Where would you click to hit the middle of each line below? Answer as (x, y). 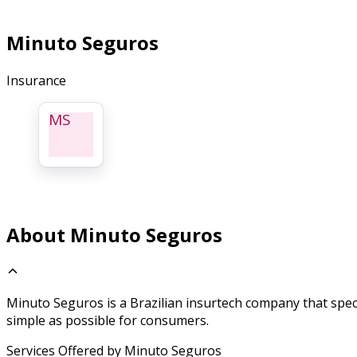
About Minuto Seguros (114, 234)
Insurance (36, 80)
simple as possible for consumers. (108, 320)
